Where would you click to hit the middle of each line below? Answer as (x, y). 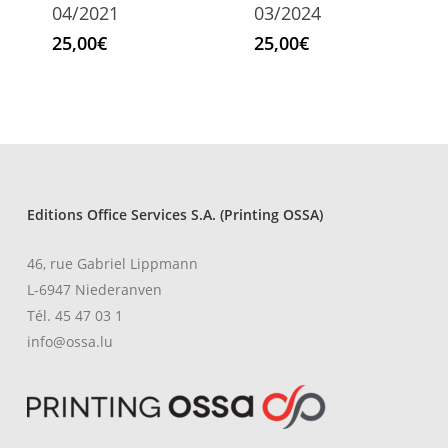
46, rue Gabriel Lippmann (112, 264)
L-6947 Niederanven (94, 290)
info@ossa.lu (69, 342)
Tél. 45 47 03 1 (74, 316)
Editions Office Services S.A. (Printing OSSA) (174, 215)
